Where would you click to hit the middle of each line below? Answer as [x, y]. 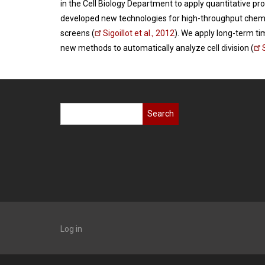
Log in [71, 229]
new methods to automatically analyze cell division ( [157, 48]
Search [74, 110]
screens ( [77, 33]
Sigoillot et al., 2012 [139, 33]
